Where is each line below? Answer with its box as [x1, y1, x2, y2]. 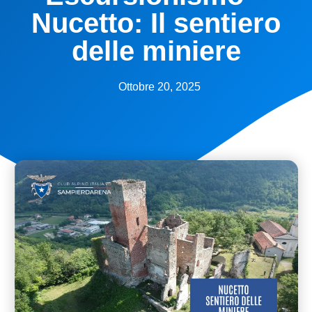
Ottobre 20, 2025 [118, 80, 201, 93]
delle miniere [71, 35, 241, 66]
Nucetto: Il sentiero [31, 7, 281, 38]
